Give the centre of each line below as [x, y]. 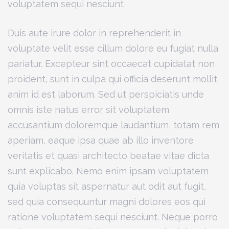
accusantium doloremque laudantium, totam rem [113, 125]
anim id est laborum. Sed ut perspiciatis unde [106, 94]
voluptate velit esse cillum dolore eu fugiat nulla [113, 48]
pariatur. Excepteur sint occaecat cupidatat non [111, 63]
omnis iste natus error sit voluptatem [88, 109]
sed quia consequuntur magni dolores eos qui [107, 201]
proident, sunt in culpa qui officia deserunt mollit [112, 79]
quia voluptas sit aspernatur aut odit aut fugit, [107, 186]
